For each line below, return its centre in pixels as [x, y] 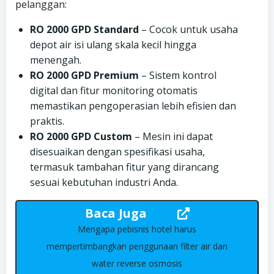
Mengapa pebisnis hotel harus [137, 229]
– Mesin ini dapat [172, 137]
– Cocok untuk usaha [188, 30]
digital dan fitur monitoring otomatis [114, 91]
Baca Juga [116, 213]
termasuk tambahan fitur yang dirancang [124, 167]
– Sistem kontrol [178, 76]
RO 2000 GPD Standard [84, 30]
